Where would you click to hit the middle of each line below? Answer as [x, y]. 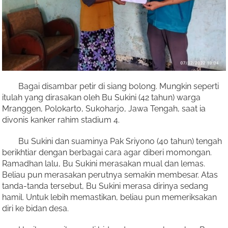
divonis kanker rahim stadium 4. [61, 120]
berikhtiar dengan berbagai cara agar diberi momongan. [107, 152]
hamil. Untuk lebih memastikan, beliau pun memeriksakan [109, 197]
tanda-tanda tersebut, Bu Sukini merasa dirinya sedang [105, 186]
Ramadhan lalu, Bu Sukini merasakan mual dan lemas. [104, 164]
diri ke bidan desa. [35, 208]
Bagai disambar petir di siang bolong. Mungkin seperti [110, 86]
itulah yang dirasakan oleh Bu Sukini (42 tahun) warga [101, 97]
